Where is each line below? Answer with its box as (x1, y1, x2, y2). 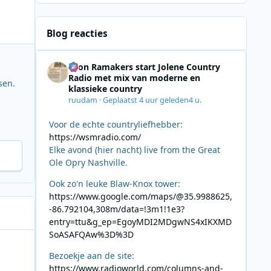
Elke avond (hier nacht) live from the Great (48, 143, 220, 155)
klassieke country (68, 83, 142, 95)
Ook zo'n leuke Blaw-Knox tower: (48, 177, 180, 189)
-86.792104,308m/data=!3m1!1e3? (48, 203, 184, 215)
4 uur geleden (139, 94, 189, 105)
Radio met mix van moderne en (68, 72, 200, 84)
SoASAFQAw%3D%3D (48, 228, 134, 240)
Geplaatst (102, 94, 139, 105)
